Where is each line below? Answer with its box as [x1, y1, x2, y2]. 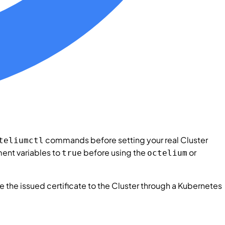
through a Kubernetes [139, 180, 222, 191]
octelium [147, 148, 187, 158]
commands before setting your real [44, 134, 180, 145]
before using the [82, 147, 147, 158]
